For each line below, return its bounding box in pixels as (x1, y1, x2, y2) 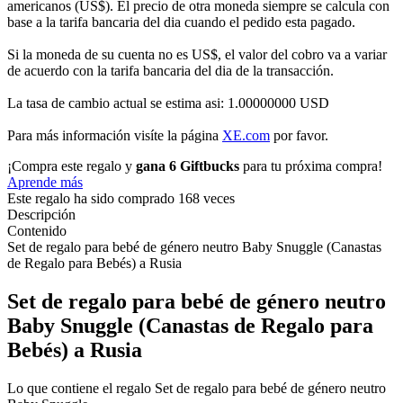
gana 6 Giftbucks (136, 158, 239, 175)
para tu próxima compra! (239, 158, 382, 175)
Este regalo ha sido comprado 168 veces (7, 191, 235, 207)
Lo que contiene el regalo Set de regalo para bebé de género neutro (7, 381, 386, 397)
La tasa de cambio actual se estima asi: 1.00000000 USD (7, 95, 329, 112)
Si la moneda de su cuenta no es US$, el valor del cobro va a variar (7, 47, 387, 63)
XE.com (222, 128, 270, 144)
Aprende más (7, 175, 83, 191)
